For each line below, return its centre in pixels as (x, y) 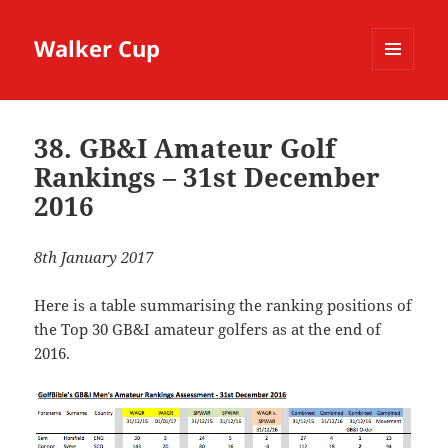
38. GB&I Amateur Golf (185, 148)
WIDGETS (400, 112)
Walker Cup (97, 48)
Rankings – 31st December (207, 177)
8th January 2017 (94, 257)
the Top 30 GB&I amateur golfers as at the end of (208, 329)
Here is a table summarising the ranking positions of (223, 305)
